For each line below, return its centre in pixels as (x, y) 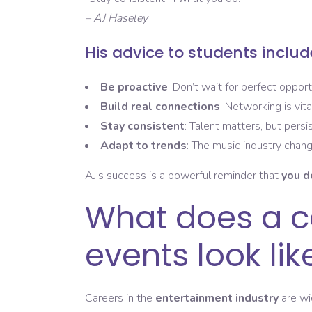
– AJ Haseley (116, 18)
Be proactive (134, 87)
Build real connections (160, 107)
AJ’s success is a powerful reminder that (183, 176)
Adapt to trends (143, 146)
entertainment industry (217, 298)
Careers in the (120, 298)
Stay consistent (142, 126)
